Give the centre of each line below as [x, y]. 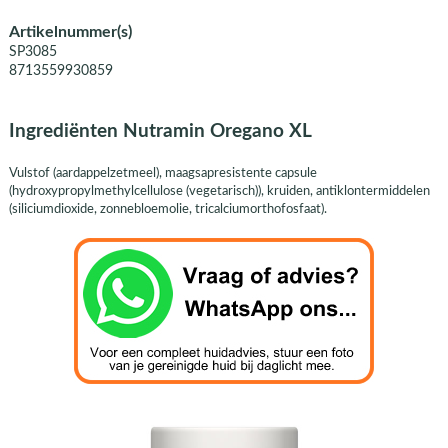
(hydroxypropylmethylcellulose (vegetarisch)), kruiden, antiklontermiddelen [219, 190]
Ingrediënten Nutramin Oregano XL [160, 132]
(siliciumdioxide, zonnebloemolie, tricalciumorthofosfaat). [167, 208]
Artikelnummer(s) [70, 31]
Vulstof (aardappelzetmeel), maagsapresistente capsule [162, 172]
